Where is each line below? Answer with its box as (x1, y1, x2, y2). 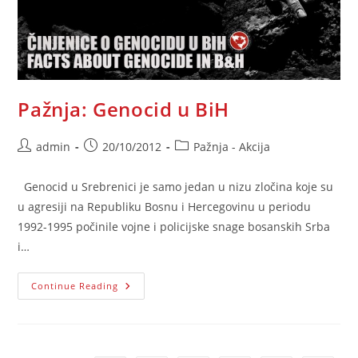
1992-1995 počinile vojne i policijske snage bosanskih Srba (18, 219, 331, 235)
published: (83, 155, 141, 171)
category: (174, 155, 224, 171)
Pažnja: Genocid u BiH (18, 96, 230, 123)
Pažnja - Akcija (193, 139, 271, 155)
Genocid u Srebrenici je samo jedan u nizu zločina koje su (18, 179, 334, 195)
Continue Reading (31, 280, 119, 292)
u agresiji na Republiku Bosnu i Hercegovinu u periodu (18, 199, 312, 215)
